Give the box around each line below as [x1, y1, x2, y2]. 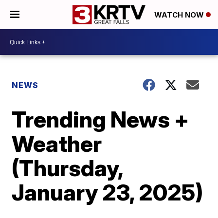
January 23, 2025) [12, 179, 203, 206]
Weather [12, 130, 102, 157]
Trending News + [12, 106, 190, 133]
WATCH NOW [154, 10, 206, 20]
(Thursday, [12, 154, 123, 182]
